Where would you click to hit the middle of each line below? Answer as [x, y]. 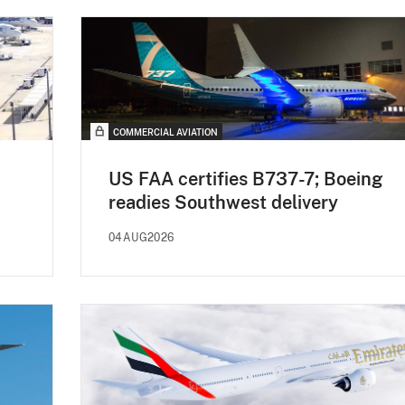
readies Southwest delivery [223, 202]
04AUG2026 [141, 237]
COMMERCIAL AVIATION [165, 132]
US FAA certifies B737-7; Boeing [246, 179]
